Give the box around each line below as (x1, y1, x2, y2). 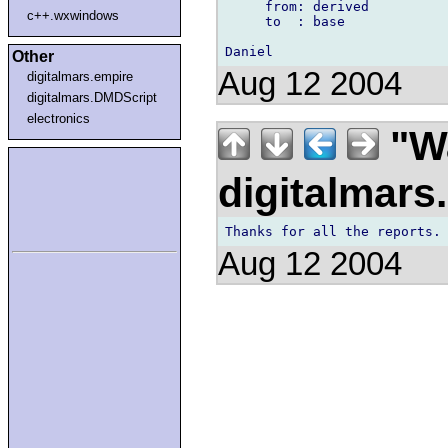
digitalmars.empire (27, 68, 134, 84)
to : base (225, 13, 345, 29)
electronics (27, 110, 91, 126)
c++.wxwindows (27, 7, 120, 23)
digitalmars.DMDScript (27, 89, 158, 105)
